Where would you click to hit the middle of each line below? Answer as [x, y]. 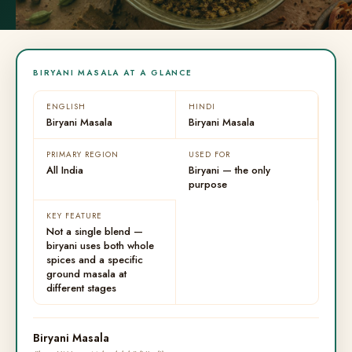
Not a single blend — [95, 231]
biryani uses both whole [100, 246]
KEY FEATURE [74, 216]
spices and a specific [95, 260]
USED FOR [209, 154]
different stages [81, 288]
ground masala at [86, 274]
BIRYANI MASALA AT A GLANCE [113, 73]
